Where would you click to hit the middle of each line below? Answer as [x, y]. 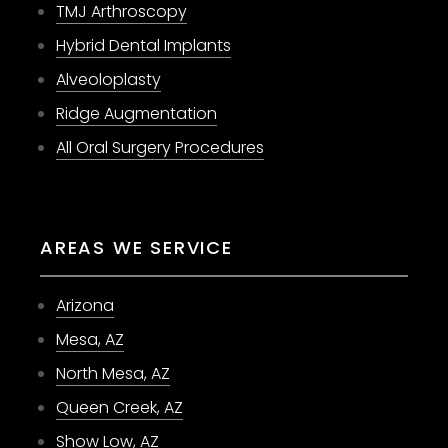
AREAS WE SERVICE [136, 247]
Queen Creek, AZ [119, 407]
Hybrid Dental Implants [143, 45]
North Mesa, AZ [113, 373]
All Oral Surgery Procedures [160, 147]
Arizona [85, 305]
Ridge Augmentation [136, 113]
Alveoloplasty [108, 79]
